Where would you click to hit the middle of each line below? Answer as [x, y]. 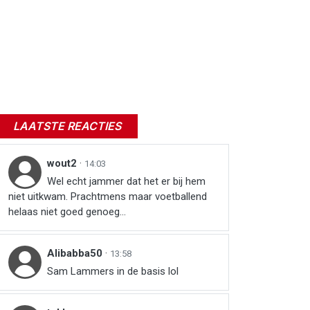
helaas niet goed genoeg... [67, 212]
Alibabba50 [76, 253]
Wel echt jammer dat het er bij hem [126, 181]
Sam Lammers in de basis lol [113, 271]
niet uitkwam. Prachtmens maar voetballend [108, 197]
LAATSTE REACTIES [67, 126]
